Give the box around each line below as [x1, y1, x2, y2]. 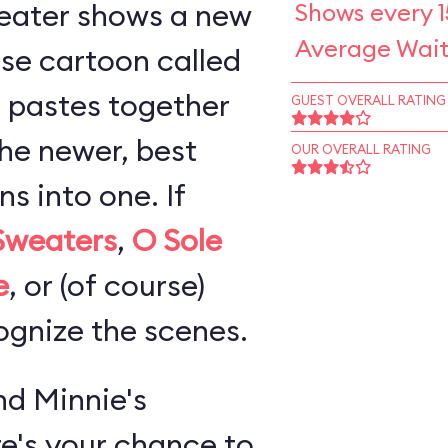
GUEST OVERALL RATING [290, 92, 446, 108]
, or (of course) [8, 266, 205, 304]
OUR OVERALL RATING [290, 141, 431, 157]
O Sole [131, 221, 222, 259]
